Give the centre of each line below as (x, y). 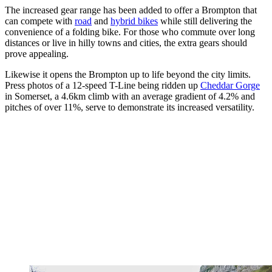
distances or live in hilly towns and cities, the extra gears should (126, 43)
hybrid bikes (134, 21)
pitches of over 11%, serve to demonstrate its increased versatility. (130, 107)
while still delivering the (205, 21)
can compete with (40, 21)
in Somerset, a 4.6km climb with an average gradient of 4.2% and (130, 97)
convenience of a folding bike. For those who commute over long (130, 32)
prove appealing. (38, 54)
